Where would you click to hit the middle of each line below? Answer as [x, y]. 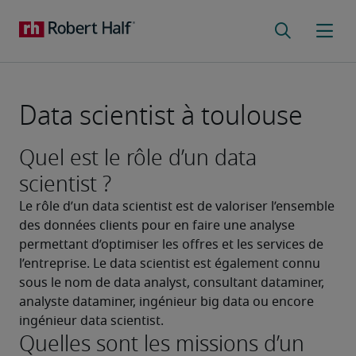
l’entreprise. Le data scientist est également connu [170, 264]
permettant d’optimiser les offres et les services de [171, 245]
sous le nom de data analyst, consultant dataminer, [172, 283]
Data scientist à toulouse [161, 116]
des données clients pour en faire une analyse [157, 226]
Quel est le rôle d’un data [138, 158]
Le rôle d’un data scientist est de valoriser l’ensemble [177, 207]
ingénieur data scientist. [91, 321]
